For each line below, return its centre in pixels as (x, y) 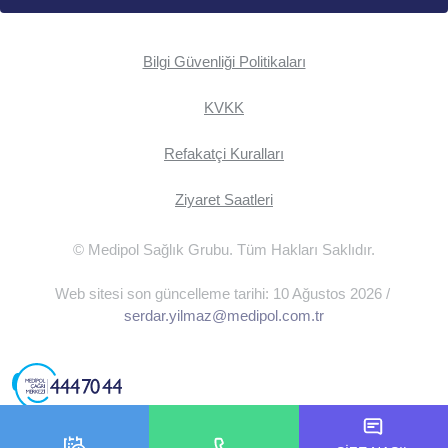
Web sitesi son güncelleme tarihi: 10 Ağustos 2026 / (224, 293)
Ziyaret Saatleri (224, 199)
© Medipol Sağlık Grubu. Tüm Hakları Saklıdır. (224, 249)
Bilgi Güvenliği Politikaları (224, 61)
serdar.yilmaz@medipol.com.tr (224, 315)
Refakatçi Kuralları (224, 153)
